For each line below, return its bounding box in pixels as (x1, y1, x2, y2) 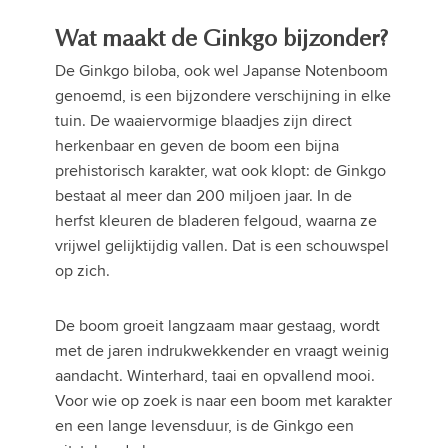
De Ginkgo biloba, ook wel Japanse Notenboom (55, 59, 388, 83)
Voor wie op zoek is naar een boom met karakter (55, 389, 392, 413)
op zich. (55, 259, 110, 283)
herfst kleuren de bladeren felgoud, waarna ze (55, 209, 377, 233)
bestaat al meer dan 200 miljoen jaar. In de (55, 184, 352, 208)
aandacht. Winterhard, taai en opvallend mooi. (55, 364, 375, 388)
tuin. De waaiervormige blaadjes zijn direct (55, 109, 352, 133)
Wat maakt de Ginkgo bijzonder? (55, 27, 388, 52)
